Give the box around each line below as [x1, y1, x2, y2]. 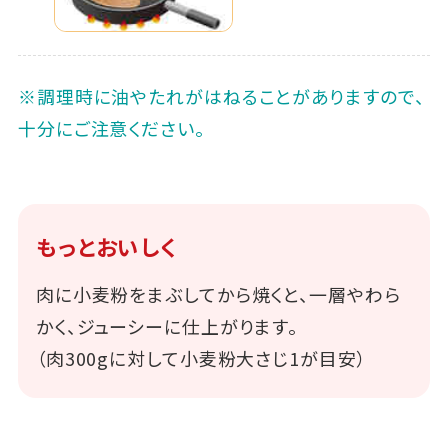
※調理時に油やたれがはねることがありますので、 [17, 83, 425, 110]
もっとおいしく [35, 230, 178, 262]
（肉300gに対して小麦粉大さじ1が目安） [35, 344, 367, 371]
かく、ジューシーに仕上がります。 [35, 312, 299, 339]
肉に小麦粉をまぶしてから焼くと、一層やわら [35, 280, 401, 307]
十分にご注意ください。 [17, 115, 205, 142]
